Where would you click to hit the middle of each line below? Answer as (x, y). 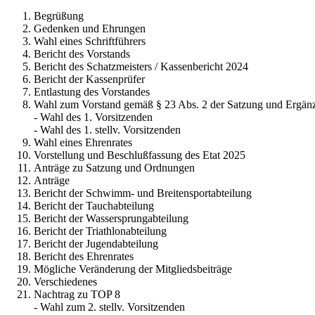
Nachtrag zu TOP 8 (77, 294)
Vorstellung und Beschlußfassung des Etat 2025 (140, 155)
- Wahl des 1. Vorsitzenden (93, 117)
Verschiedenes (65, 281)
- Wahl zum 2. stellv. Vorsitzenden (109, 307)
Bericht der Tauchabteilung (94, 205)
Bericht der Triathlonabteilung (100, 231)
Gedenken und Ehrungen (90, 28)
